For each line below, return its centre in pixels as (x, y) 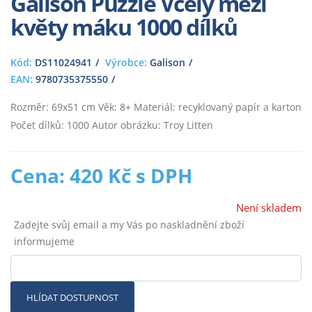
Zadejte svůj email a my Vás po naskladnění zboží (129, 225)
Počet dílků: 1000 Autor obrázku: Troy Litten (112, 125)
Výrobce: (126, 63)
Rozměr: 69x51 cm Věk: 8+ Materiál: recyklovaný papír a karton (156, 107)
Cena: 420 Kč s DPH (101, 176)
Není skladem (269, 208)
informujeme (44, 242)
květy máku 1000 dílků (124, 27)
